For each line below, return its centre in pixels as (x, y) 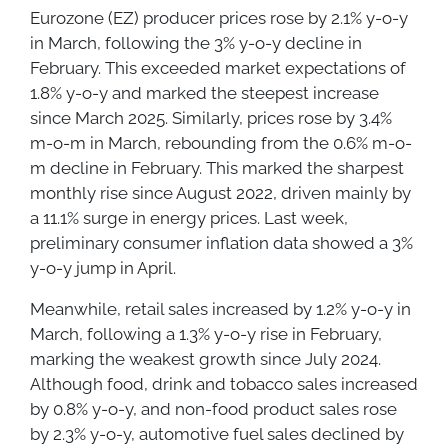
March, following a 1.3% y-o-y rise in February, (206, 333)
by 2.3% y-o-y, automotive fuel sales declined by (217, 433)
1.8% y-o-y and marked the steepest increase (204, 92)
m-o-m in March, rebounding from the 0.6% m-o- (221, 142)
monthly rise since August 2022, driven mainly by (220, 192)
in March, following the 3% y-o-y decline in (196, 42)
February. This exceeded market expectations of (218, 67)
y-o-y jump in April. (103, 267)
